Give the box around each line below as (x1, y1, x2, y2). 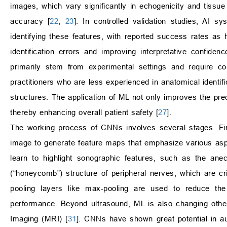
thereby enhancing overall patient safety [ (10, 108, 158, 117)
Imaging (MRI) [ (10, 214, 68, 223)
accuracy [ (10, 17, 50, 26)
